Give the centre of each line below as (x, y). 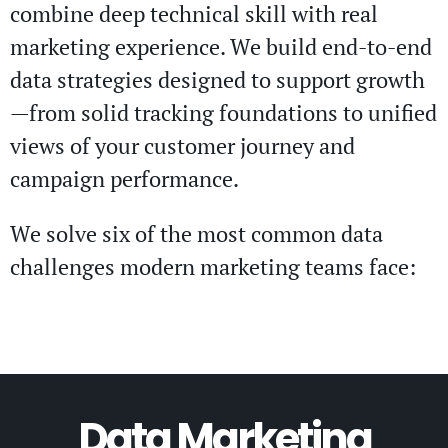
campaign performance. (124, 178)
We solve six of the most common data (196, 233)
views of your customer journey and (182, 145)
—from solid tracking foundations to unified (223, 112)
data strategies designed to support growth (217, 79)
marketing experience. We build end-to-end (221, 46)
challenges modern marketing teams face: (213, 266)
